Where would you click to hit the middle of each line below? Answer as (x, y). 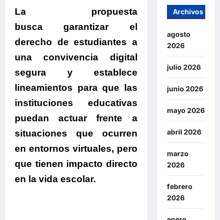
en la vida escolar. (55, 179)
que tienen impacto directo (76, 164)
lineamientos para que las (76, 87)
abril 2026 (184, 132)
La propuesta (76, 11)
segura (30, 72)
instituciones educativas (76, 103)
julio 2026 (184, 67)
